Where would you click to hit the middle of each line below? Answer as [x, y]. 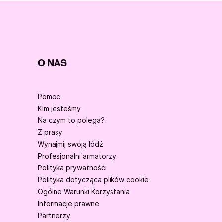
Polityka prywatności [72, 168]
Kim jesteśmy [59, 109]
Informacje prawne [68, 204]
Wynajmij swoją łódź [70, 144]
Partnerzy [54, 216]
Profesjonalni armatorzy [77, 156]
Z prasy [50, 132]
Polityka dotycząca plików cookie [93, 180]
